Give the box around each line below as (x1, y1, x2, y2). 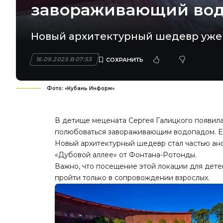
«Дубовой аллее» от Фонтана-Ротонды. (55, 150, 197, 160)
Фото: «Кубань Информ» (47, 85, 114, 92)
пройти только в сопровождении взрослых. (55, 173, 210, 183)
